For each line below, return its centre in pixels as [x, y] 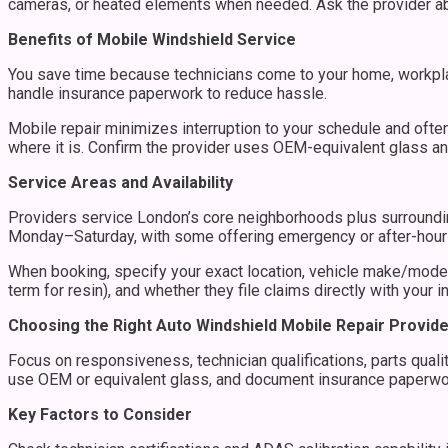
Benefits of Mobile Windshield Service [152, 39]
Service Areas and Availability [120, 182]
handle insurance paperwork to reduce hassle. [167, 93]
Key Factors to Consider [100, 414]
